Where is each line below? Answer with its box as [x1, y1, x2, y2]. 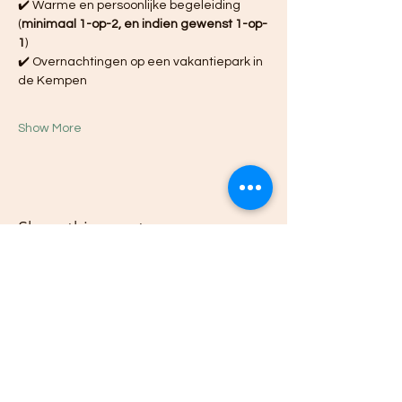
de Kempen [18, 74, 87, 88]
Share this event [18, 217, 144, 240]
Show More [18, 122, 82, 135]
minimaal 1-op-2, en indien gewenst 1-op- [22, 18, 267, 31]
